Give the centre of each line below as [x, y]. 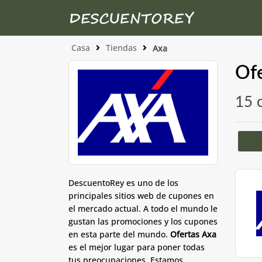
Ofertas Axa [193, 234]
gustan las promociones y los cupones [143, 221]
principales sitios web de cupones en [141, 195]
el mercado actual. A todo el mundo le [143, 208]
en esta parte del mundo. [119, 234]
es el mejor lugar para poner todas [137, 247]
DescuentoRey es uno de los [123, 182]
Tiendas [121, 48]
